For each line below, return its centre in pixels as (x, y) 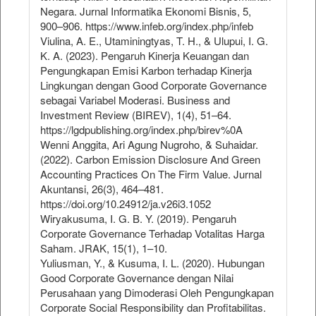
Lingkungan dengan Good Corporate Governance (153, 85)
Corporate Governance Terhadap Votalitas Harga (152, 233)
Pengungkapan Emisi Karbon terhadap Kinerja (146, 71)
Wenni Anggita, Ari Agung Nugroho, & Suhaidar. (149, 145)
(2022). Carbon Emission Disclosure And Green (150, 159)
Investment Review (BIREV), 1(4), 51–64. (136, 115)
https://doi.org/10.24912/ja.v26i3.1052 (126, 204)
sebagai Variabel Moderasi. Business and (135, 100)
